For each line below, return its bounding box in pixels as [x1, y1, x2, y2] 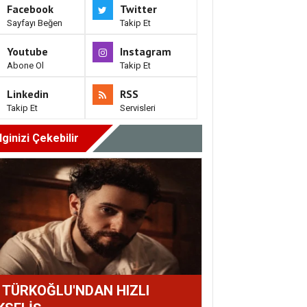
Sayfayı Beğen [7, 18, 62, 29]
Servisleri [119, 103, 156, 114]
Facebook [7, 2, 53, 16]
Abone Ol [7, 60, 44, 71]
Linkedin [7, 87, 49, 101]
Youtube [7, 45, 48, 59]
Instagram [119, 45, 171, 59]
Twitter [119, 2, 157, 16]
